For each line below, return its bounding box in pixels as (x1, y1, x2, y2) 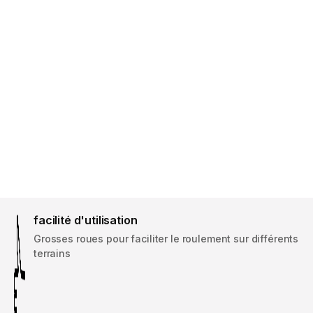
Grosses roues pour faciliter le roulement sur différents (34, 233, 299, 245)
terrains (34, 247, 71, 260)
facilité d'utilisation (34, 213, 138, 228)
